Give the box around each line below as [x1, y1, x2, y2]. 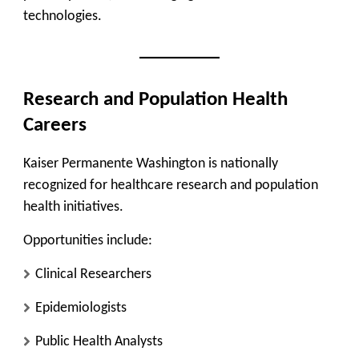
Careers [23, 115, 87, 136]
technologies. [23, 9, 102, 25]
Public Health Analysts [35, 333, 163, 349]
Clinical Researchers [35, 266, 151, 282]
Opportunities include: [23, 232, 152, 248]
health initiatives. [23, 199, 123, 215]
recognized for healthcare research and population [23, 177, 318, 193]
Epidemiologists [35, 300, 127, 316]
